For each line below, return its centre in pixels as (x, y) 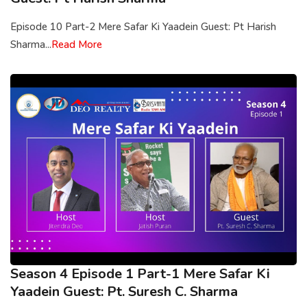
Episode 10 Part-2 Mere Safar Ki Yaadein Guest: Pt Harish (143, 27)
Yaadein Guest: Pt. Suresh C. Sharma (124, 292)
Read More (77, 45)
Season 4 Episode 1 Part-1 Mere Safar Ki (140, 274)
